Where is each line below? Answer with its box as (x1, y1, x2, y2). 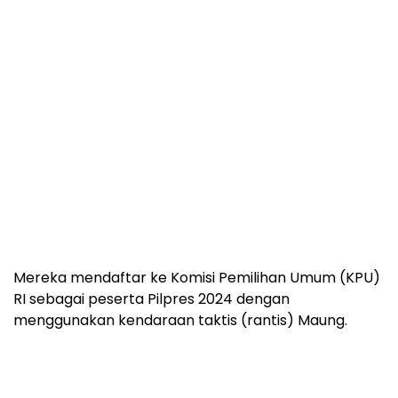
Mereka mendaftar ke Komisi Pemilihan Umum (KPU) (13, 267, 380, 288)
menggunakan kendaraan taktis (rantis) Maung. (13, 309, 347, 330)
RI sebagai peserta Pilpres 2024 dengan (13, 288, 290, 309)
